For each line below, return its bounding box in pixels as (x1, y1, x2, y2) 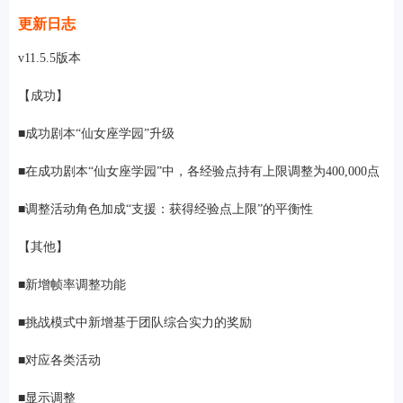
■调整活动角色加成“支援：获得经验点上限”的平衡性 (18, 201, 313, 216)
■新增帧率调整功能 (18, 277, 126, 291)
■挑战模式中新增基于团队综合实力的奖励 (18, 315, 252, 329)
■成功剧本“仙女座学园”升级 (18, 126, 175, 140)
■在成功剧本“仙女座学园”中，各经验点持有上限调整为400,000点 (18, 164, 380, 178)
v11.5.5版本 (18, 50, 81, 65)
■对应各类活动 (18, 353, 101, 367)
